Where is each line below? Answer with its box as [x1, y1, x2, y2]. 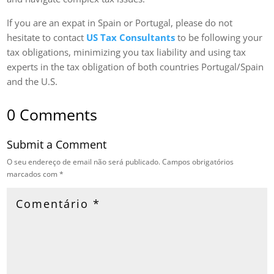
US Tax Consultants [86, 31, 176, 43]
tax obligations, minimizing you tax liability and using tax [7, 45, 246, 58]
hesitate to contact [7, 31, 87, 43]
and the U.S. [7, 75, 58, 87]
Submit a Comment [7, 136, 107, 152]
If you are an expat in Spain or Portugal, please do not [7, 16, 233, 29]
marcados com [7, 168, 60, 179]
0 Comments [7, 103, 98, 125]
